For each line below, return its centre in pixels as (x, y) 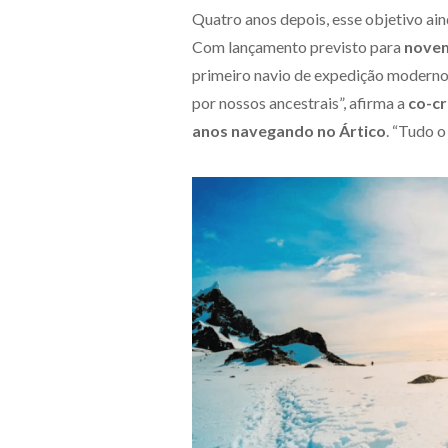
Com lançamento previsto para (298, 46)
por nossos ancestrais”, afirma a (300, 102)
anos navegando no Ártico (289, 130)
